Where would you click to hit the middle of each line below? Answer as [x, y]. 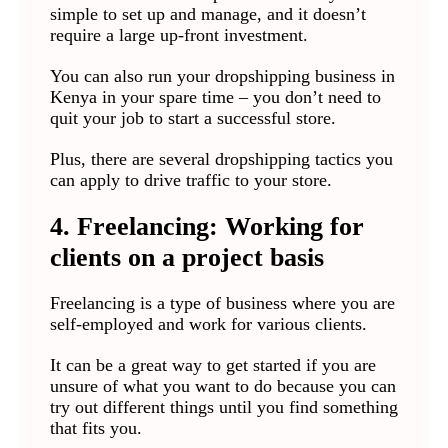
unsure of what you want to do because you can [222, 386]
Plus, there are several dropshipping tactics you [221, 159]
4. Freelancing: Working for [206, 226]
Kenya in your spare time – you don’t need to [215, 97]
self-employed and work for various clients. [210, 324]
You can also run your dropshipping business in [222, 76]
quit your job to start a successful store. [195, 118]
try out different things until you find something [223, 407]
